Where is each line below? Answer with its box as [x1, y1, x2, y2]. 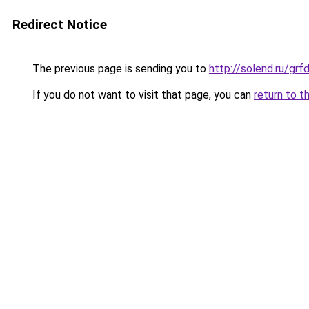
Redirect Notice [12, 17, 107, 32]
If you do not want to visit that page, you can [30, 88, 254, 101]
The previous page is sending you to [30, 62, 209, 75]
